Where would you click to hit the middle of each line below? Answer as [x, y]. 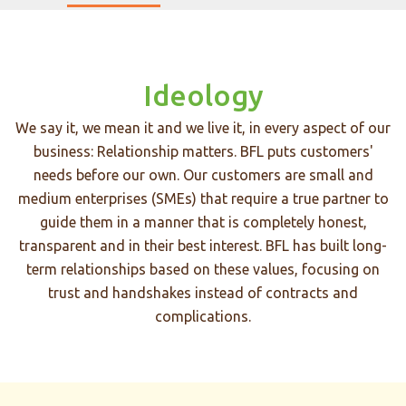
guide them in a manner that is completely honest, [203, 222]
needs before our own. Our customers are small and [203, 175]
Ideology [203, 95]
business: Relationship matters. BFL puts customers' [203, 151]
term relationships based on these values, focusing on [203, 269]
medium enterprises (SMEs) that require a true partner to [203, 198]
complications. [203, 316]
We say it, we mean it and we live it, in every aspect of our [203, 128]
